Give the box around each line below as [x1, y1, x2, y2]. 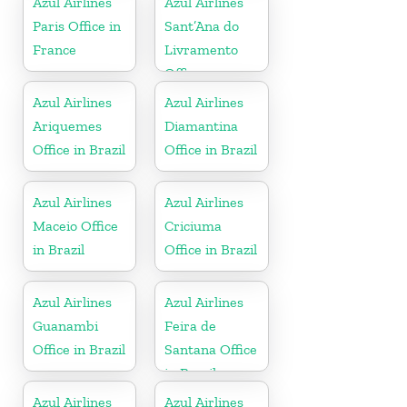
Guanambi [33, 316, 98, 334]
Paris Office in [33, 16, 121, 35]
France [33, 40, 76, 58]
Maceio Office [33, 216, 118, 234]
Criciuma [164, 216, 223, 234]
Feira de [164, 316, 217, 334]
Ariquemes [33, 116, 102, 134]
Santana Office [164, 340, 258, 358]
